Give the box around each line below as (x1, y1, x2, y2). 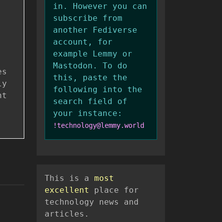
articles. (45, 209, 89, 219)
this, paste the (53, 73, 127, 83)
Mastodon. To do (53, 61, 127, 71)
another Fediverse (53, 25, 137, 35)
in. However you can (53, 1, 147, 11)
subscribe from (53, 13, 122, 23)
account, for (53, 37, 112, 47)
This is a (45, 173, 94, 183)
